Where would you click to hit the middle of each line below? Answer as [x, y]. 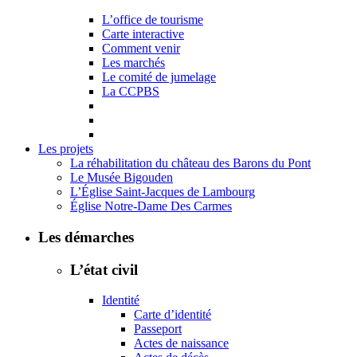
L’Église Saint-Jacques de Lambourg [163, 192]
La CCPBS [131, 92]
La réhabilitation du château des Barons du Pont [190, 163]
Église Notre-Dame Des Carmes [151, 206]
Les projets [66, 149]
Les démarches [86, 237]
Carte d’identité [173, 315]
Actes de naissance [181, 343]
